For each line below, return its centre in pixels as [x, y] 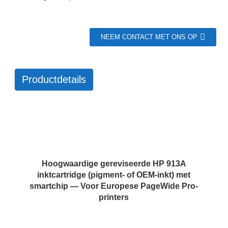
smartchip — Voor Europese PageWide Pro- [114, 186]
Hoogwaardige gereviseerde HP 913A [114, 164]
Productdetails [54, 79]
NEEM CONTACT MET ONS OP [149, 37]
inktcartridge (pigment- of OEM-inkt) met [114, 175]
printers [114, 197]
